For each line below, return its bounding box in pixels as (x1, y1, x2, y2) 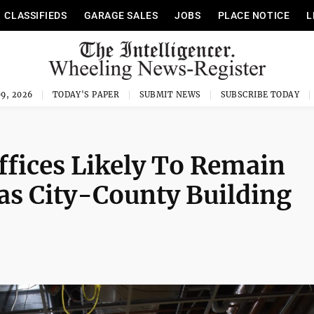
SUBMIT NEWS (139, 90, 201, 100)
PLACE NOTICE (217, 10, 290, 21)
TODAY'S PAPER (52, 90, 120, 100)
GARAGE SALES (83, 10, 158, 21)
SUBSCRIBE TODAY (220, 90, 300, 100)
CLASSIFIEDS (4, 10, 67, 21)
